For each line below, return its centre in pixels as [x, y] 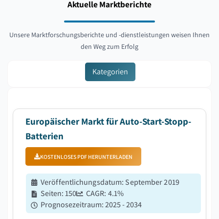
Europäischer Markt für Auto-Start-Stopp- [108, 121]
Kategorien [110, 72]
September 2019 [152, 182]
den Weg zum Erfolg [109, 46]
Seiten [51, 193]
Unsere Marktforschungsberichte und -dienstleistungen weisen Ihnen [109, 35]
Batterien [44, 136]
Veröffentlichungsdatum [81, 182]
